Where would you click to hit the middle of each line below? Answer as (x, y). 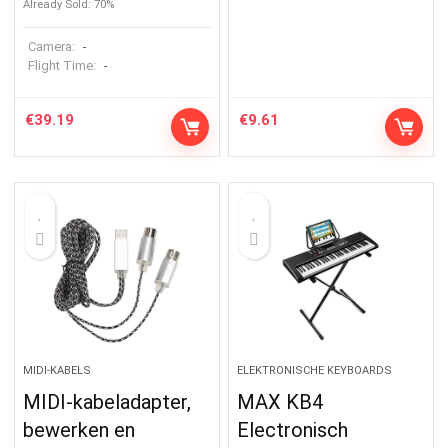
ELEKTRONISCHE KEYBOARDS (315, 370)
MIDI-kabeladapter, (107, 401)
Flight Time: (64, 65)
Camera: (52, 46)
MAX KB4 (280, 401)
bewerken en (79, 429)
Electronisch (293, 429)
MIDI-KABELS (57, 370)
